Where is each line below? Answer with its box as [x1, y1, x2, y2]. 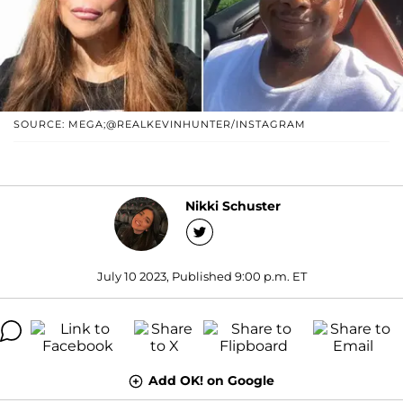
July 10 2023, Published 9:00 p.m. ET [96, 268, 307, 283]
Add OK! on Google [148, 372, 274, 389]
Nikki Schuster [184, 198, 281, 215]
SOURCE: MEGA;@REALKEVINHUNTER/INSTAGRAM [13, 117, 306, 130]
